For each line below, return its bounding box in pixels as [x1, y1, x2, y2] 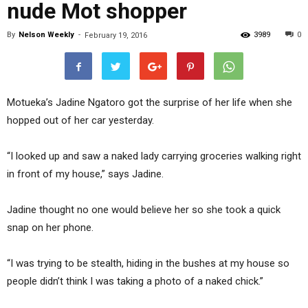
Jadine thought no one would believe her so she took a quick [7, 203, 280, 216]
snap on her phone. [7, 221, 93, 234]
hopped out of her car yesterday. [7, 113, 154, 126]
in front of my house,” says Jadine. [7, 167, 164, 180]
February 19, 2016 [85, 30, 147, 40]
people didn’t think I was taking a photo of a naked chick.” [7, 274, 263, 287]
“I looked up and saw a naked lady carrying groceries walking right [7, 149, 301, 162]
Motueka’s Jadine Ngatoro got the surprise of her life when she [7, 96, 292, 109]
